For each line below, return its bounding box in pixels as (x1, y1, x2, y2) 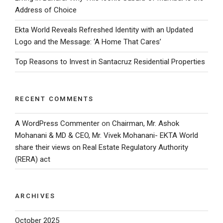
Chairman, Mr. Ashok (112, 118, 179, 128)
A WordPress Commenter (15, 118, 100, 128)
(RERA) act (15, 154, 50, 164)
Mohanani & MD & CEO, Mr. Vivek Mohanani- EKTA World (15, 130, 198, 140)
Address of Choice (15, 5, 77, 15)
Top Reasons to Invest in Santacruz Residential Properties (15, 57, 205, 67)
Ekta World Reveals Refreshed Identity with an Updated (15, 25, 193, 35)
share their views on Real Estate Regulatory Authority (15, 142, 188, 152)
